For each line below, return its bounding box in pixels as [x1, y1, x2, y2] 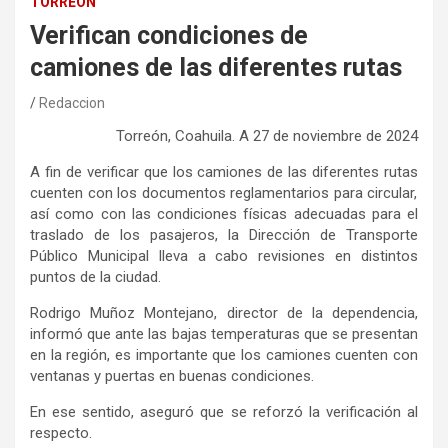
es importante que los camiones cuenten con [110, 346, 419, 365]
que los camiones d [143, 163, 276, 182]
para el [371, 205, 418, 224]
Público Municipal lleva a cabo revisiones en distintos [30, 247, 418, 266]
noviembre [293, 127, 362, 146]
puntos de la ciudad [30, 268, 158, 287]
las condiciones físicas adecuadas [125, 205, 372, 224]
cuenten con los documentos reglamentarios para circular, [30, 184, 418, 203]
